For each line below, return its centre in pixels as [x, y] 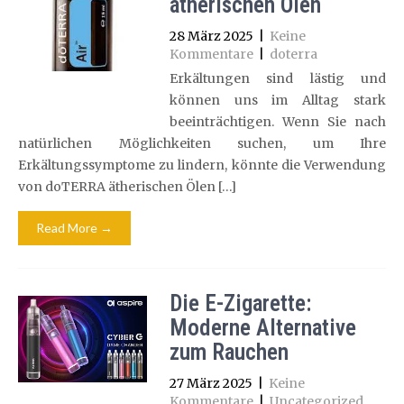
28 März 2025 [211, 36]
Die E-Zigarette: [240, 303]
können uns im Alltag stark [277, 100]
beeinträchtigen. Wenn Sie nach [277, 122]
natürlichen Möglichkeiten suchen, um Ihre [202, 143]
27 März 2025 [211, 383]
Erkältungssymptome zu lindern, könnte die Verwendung [202, 165]
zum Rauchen [229, 352]
